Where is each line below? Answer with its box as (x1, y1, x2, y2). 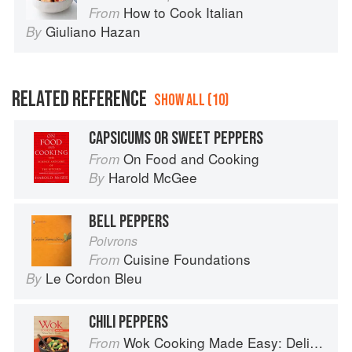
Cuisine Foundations (123, 249, 251, 269)
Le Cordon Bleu (46, 268, 142, 288)
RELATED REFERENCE (12, 86, 147, 113)
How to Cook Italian (123, 2, 244, 23)
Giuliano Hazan (46, 21, 141, 42)
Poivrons (89, 232, 137, 251)
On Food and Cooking (123, 148, 259, 169)
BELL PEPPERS (89, 211, 169, 233)
